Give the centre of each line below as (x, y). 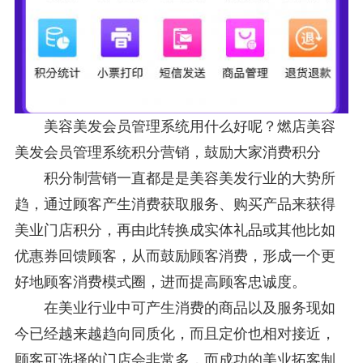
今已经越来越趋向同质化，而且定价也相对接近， (175, 333)
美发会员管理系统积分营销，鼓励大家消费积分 (167, 152)
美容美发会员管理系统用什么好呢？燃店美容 (175, 126)
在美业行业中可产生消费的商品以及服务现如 (175, 307)
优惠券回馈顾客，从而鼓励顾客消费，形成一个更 (175, 256)
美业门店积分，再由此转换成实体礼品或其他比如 (175, 230)
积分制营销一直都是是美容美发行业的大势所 (175, 178)
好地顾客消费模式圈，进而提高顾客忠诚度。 (160, 282)
